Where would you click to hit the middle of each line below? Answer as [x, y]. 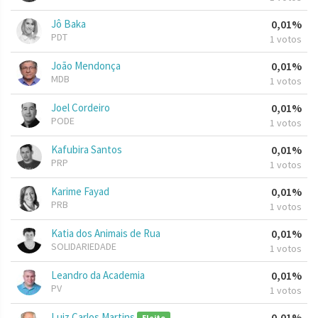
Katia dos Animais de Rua [106, 234]
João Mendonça [86, 66]
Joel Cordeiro [81, 108]
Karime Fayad [80, 192]
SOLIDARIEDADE [84, 247]
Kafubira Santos [87, 150]
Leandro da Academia [98, 275]
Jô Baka [68, 24]
